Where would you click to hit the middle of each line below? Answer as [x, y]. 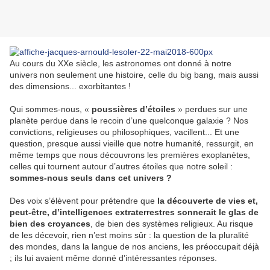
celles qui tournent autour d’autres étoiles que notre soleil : [121, 167]
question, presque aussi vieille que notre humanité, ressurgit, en [132, 144]
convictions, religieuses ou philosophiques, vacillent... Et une [124, 132]
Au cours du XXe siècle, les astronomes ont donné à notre [121, 64]
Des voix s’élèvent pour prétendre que [83, 201]
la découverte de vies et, [208, 201]
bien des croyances [50, 224]
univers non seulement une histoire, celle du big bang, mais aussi [134, 75]
